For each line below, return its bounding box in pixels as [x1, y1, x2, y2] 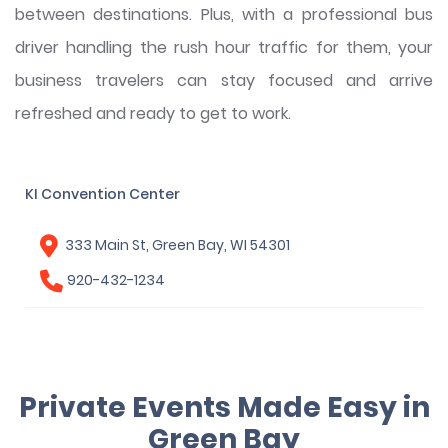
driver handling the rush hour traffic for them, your [15, 36, 433, 60]
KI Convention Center [25, 184, 181, 205]
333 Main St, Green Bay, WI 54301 [65, 235, 291, 256]
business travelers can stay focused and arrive [15, 69, 433, 93]
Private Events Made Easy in [18, 388, 430, 428]
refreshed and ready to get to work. [15, 102, 291, 126]
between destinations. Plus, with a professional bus [15, 3, 433, 27]
